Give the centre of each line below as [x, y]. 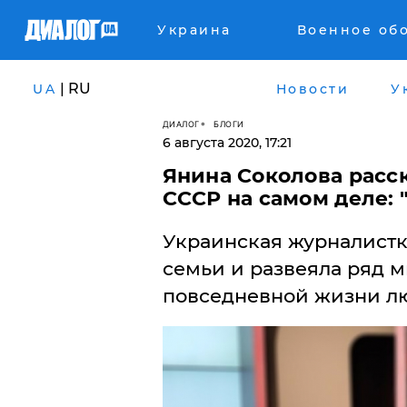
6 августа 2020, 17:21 [227, 143]
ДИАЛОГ [181, 124]
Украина [194, 30]
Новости [312, 89]
